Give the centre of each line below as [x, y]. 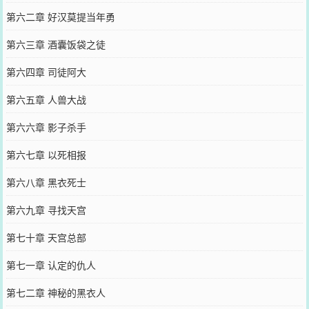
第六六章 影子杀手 [46, 127]
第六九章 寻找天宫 [46, 210]
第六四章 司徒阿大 [46, 72]
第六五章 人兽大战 [46, 99]
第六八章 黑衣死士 [46, 182]
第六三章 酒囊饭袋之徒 [56, 44]
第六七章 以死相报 [46, 154]
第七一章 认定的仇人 [51, 265]
